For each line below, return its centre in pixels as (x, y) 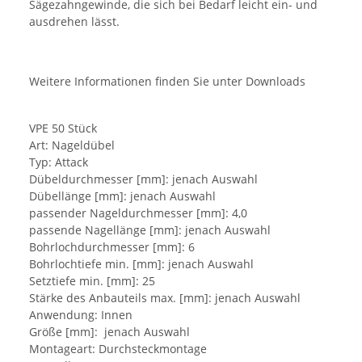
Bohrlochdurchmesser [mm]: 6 (112, 246)
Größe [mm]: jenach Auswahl (109, 331)
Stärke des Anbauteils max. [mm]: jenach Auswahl (165, 297)
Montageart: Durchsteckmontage (118, 348)
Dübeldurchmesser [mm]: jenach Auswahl (143, 179)
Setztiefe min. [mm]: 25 (92, 280)
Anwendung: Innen (81, 314)
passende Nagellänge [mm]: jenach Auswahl (150, 229)
